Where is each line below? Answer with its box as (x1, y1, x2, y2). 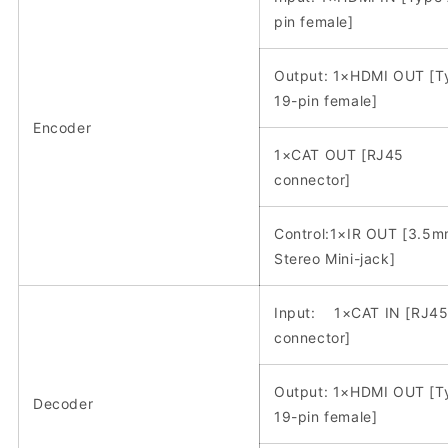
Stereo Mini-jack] (274, 249, 396, 267)
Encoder (33, 118, 92, 136)
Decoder (33, 394, 94, 412)
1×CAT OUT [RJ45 (274, 145, 404, 163)
